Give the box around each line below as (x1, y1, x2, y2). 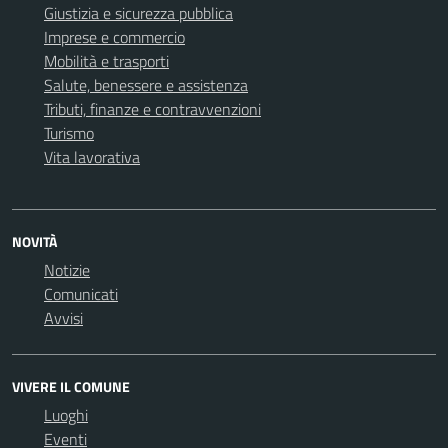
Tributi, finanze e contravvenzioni (44, 97, 261, 121)
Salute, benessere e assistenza (44, 73, 248, 97)
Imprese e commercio (44, 25, 185, 49)
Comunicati (44, 282, 118, 306)
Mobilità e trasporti (44, 49, 169, 73)
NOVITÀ (12, 231, 57, 252)
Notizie (44, 258, 90, 282)
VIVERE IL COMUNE (12, 376, 130, 397)
